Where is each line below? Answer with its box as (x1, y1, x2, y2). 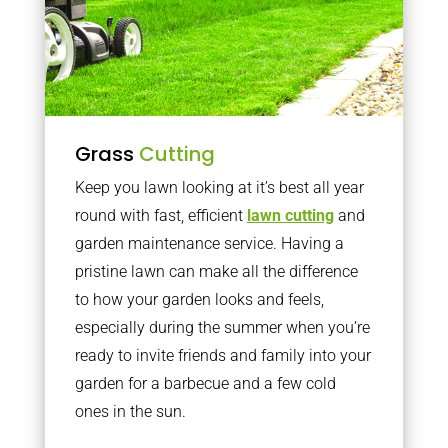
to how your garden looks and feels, (74, 290, 324, 309)
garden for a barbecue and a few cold (74, 374, 336, 393)
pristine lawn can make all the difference (74, 262, 358, 281)
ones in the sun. (74, 402, 186, 421)
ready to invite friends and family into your (74, 346, 371, 365)
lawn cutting (246, 206, 334, 225)
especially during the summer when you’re (74, 318, 370, 337)
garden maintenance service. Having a (74, 234, 344, 253)
